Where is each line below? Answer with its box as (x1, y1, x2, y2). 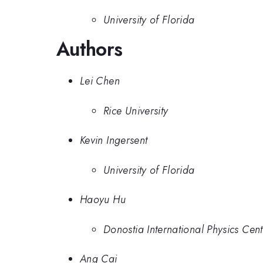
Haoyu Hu (80, 192, 126, 208)
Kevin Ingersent (80, 133, 148, 149)
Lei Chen (80, 73, 120, 89)
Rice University (103, 103, 168, 119)
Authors (56, 35, 123, 63)
